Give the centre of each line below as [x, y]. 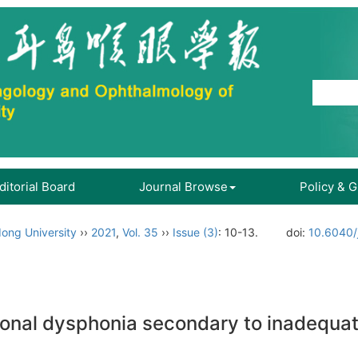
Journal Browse [183, 187]
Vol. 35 [140, 232]
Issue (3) [195, 232]
